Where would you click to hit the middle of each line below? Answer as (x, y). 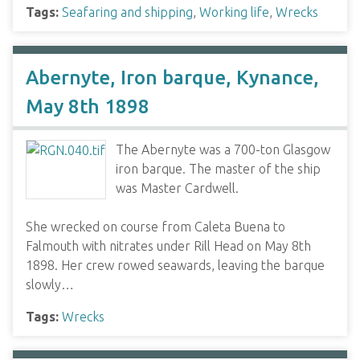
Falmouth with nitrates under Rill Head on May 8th (168, 246)
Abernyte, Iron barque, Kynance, (172, 78)
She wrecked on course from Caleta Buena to (155, 227)
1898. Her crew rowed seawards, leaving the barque (175, 265)
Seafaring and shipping (127, 12)
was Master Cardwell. (177, 188)
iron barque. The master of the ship (218, 169)
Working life (234, 12)
